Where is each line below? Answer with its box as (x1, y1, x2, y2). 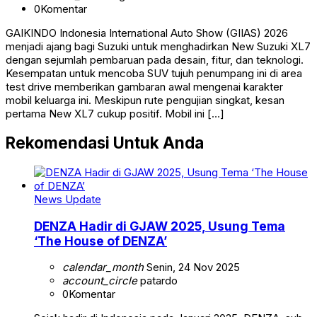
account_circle (62, 274, 137, 288)
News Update (34, 192, 101, 207)
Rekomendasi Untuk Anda (6, 133, 204, 153)
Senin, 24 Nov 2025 (144, 260, 240, 275)
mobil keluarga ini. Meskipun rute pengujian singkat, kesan (6, 93, 284, 107)
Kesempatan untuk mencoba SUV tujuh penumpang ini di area (6, 66, 302, 80)
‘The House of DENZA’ (34, 233, 167, 248)
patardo (137, 274, 178, 288)
